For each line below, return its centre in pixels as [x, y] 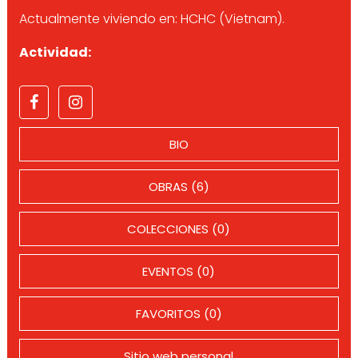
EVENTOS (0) [179, 271]
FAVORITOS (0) [179, 314]
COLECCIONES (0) [179, 229]
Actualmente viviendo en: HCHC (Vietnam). [151, 19]
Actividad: [55, 52]
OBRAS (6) [179, 187]
